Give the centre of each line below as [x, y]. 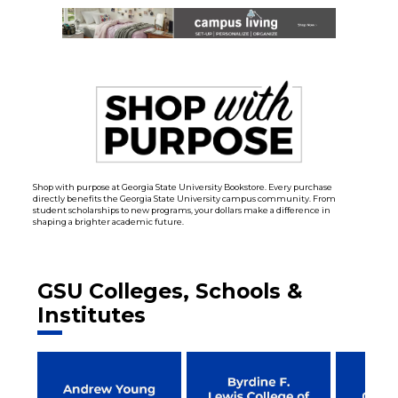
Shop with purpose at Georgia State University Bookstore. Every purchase [183, 187]
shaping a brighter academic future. [109, 222]
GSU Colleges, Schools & [170, 291]
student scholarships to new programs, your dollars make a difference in [182, 211]
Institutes [92, 314]
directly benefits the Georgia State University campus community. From [185, 199]
